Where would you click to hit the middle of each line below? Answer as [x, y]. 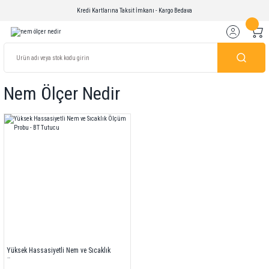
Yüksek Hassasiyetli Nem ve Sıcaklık [59, 251]
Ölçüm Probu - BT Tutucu [43, 262]
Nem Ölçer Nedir [62, 94]
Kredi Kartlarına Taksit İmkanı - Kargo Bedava [134, 10]
